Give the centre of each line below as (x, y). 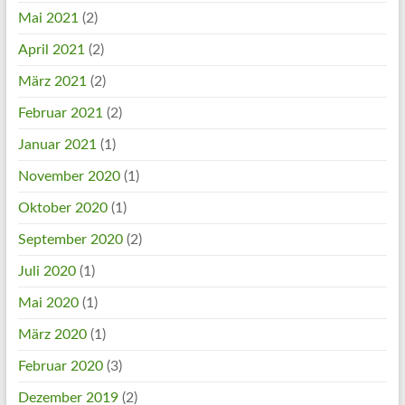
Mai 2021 (48, 18)
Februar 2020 (60, 366)
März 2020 (52, 334)
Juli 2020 (47, 271)
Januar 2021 (57, 145)
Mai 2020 (48, 303)
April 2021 (51, 50)
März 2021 (52, 81)
